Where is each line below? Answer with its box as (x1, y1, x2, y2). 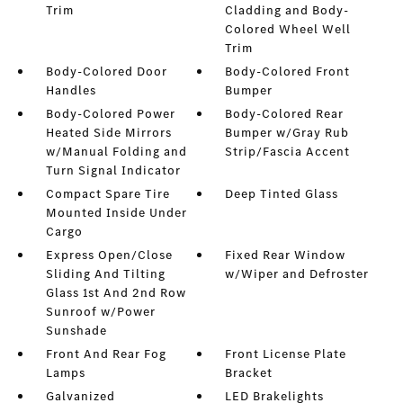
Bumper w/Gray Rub (225, 124, 350, 142)
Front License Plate (225, 345, 347, 363)
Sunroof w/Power (45, 303, 156, 321)
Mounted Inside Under (45, 204, 187, 222)
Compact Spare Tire (45, 185, 170, 203)
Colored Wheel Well (225, 21, 352, 39)
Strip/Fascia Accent (225, 143, 351, 161)
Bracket (225, 364, 273, 382)
